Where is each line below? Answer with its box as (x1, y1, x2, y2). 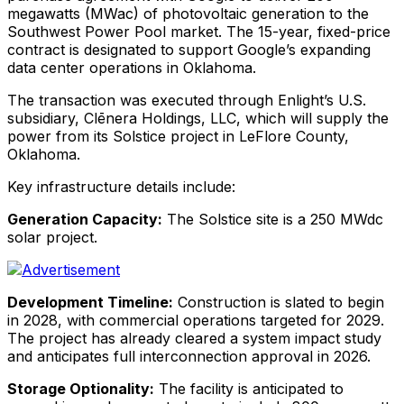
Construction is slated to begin (173, 292, 384, 311)
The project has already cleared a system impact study (7, 328, 381, 347)
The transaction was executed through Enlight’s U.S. (7, 90, 366, 109)
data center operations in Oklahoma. (7, 58, 256, 77)
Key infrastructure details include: (7, 177, 235, 196)
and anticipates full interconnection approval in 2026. (7, 346, 371, 365)
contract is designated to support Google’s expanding (7, 40, 371, 59)
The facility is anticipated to (154, 379, 344, 398)
